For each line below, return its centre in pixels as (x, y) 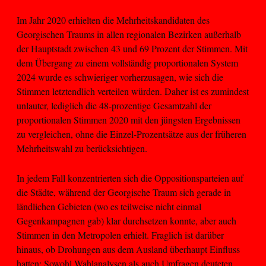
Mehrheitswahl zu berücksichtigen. (82, 148)
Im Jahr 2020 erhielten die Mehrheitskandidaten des (113, 20)
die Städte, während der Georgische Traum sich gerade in (124, 192)
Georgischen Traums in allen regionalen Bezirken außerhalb (129, 34)
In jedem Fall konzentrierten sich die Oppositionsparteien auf (130, 178)
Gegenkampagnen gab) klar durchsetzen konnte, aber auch (126, 221)
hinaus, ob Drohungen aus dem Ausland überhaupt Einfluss (128, 249)
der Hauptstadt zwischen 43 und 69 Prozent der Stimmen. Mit (132, 48)
